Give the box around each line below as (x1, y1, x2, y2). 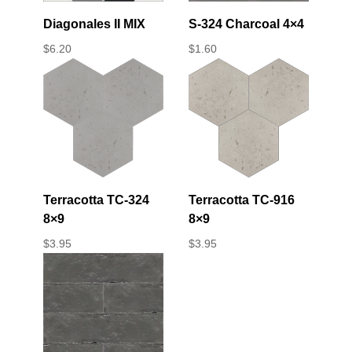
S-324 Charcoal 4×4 (189, 16, 305, 31)
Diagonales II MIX (42, 16, 145, 31)
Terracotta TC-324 (42, 193, 149, 207)
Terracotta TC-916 (189, 193, 295, 207)
